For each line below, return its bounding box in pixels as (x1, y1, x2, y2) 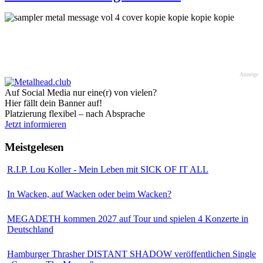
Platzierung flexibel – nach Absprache (5, 108, 145, 119)
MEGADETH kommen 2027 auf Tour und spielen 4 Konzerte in (7, 214, 248, 224)
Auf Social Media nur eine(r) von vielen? (5, 87, 157, 97)
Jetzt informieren (5, 119, 66, 129)
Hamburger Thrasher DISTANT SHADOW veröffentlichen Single (7, 249, 256, 259)
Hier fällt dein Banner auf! (5, 97, 102, 108)
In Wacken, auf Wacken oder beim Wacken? (7, 189, 171, 200)
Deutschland (7, 224, 53, 235)
